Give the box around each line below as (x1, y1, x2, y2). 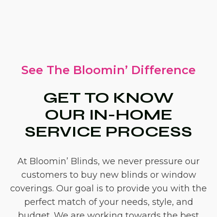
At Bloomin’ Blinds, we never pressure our (17, 156, 200, 167)
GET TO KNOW (43, 88, 174, 107)
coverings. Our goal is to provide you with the (10, 183, 207, 194)
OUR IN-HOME (45, 105, 172, 124)
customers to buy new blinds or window (21, 170, 196, 180)
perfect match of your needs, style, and (24, 197, 193, 207)
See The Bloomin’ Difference (21, 63, 196, 77)
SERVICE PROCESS (25, 122, 192, 141)
